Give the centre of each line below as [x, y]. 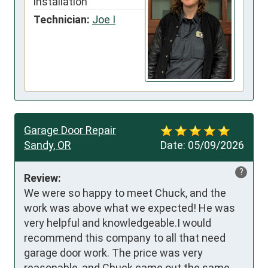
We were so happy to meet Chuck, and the [125, 193]
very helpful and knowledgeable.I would [118, 223]
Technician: [62, 20]
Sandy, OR [48, 145]
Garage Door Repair [70, 130]
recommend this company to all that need [125, 237]
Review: [42, 178]
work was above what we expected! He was [130, 208]
